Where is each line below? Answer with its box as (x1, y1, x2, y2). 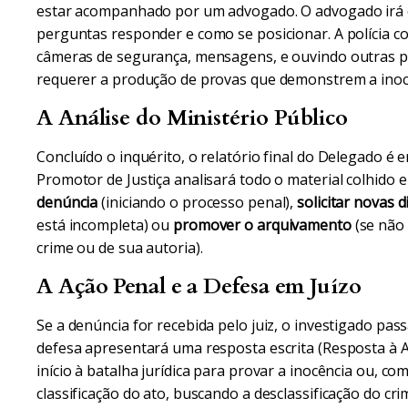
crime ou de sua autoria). (36, 238, 203, 258)
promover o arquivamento (173, 215, 352, 235)
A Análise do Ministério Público (36, 103, 348, 133)
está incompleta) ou (36, 215, 173, 235)
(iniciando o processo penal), (97, 192, 298, 212)
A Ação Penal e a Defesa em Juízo (36, 271, 362, 301)
